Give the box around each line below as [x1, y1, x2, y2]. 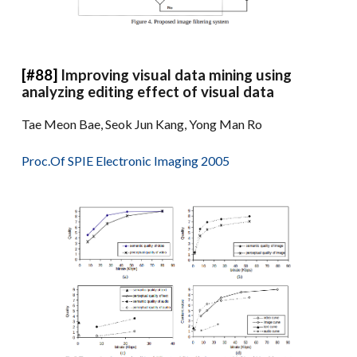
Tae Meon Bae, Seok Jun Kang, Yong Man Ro [22, 116, 263, 131]
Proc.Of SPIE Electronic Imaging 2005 [22, 152, 230, 168]
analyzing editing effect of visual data [22, 82, 275, 100]
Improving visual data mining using [61, 65, 292, 84]
